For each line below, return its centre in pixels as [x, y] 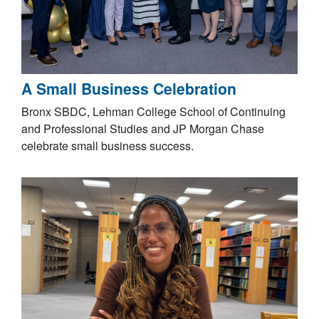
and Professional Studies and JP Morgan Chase [143, 129]
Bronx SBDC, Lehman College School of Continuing [153, 112]
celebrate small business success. [108, 146]
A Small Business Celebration [129, 89]
